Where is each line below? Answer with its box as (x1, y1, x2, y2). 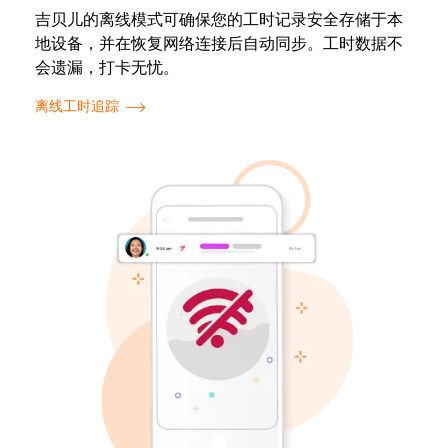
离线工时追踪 (35, 96, 119, 116)
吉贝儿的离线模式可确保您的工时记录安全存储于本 (35, 8, 403, 31)
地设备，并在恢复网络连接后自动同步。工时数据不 (35, 32, 403, 55)
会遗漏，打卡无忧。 (35, 56, 179, 79)
